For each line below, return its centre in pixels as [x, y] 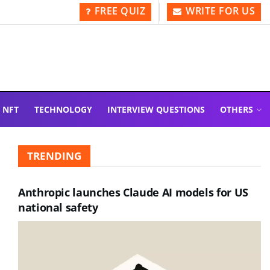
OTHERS [237, 109]
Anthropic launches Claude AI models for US [133, 192]
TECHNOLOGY [63, 109]
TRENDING [54, 156]
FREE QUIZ [118, 11]
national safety [58, 207]
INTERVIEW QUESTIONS [156, 109]
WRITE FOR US [219, 11]
